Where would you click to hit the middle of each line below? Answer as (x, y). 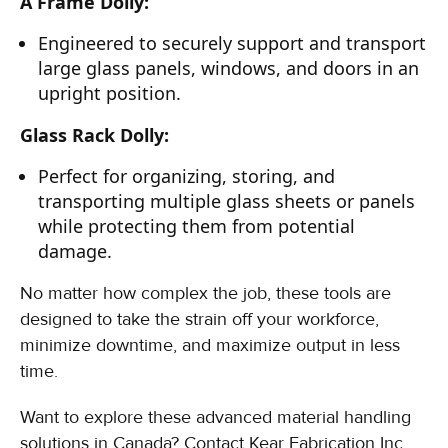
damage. (75, 251)
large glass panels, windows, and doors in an (228, 68)
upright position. (109, 93)
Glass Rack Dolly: (94, 135)
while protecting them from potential (196, 226)
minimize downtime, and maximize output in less (210, 345)
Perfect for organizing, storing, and (186, 176)
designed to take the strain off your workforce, (199, 319)
